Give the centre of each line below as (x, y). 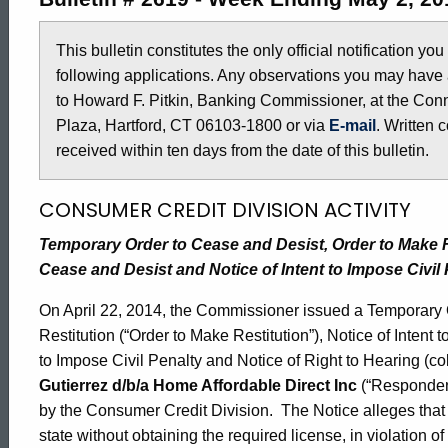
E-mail (352, 125)
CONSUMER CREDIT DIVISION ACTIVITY (225, 209)
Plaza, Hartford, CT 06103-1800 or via (192, 125)
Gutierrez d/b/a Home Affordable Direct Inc (198, 385)
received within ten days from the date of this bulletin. (242, 150)
